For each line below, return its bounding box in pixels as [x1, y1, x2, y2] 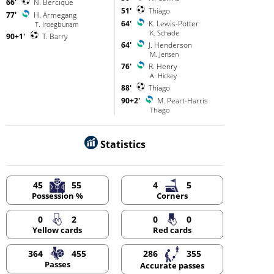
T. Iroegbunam [35, 20, 79, 29]
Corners [156, 190, 188, 202]
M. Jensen [149, 50, 179, 59]
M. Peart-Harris [157, 95, 208, 106]
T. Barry [40, 31, 68, 42]
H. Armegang [34, 10, 76, 21]
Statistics [97, 138, 146, 152]
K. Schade [149, 28, 179, 38]
